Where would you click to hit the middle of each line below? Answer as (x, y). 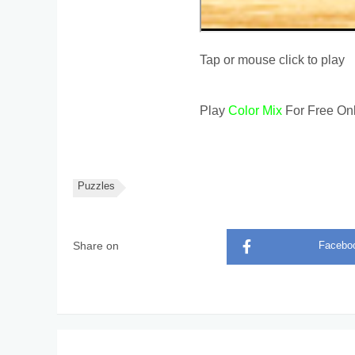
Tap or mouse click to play (272, 61)
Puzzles (96, 187)
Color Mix (255, 112)
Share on (96, 246)
